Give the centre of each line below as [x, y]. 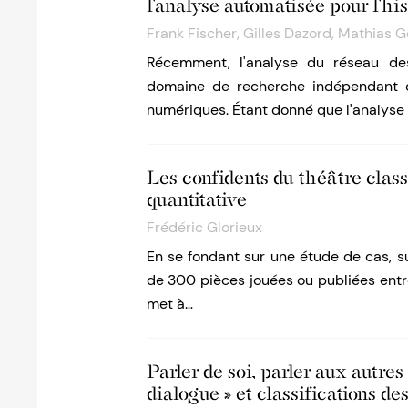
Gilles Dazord [287, 34]
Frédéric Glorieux [204, 228]
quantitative [196, 200]
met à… [169, 304]
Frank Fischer [191, 34]
